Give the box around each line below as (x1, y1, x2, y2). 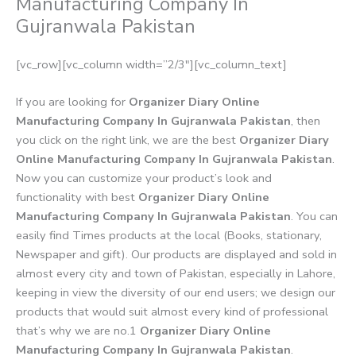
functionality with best (16, 189, 138, 206)
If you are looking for (16, 94, 129, 110)
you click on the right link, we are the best (16, 132, 239, 149)
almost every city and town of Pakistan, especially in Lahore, (16, 265, 335, 282)
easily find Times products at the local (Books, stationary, (16, 227, 322, 244)
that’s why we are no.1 (16, 323, 140, 339)
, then (291, 113, 320, 130)
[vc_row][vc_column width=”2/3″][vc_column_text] (16, 56, 287, 72)
